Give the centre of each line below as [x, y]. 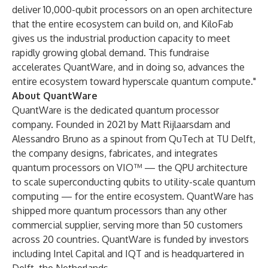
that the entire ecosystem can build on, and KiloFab [123, 24]
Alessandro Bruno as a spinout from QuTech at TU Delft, [134, 139]
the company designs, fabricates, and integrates [115, 153]
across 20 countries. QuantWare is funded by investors [130, 239]
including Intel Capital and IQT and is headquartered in [128, 254]
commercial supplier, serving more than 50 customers [127, 225]
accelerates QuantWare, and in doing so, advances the [128, 67]
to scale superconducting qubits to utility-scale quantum [134, 182]
